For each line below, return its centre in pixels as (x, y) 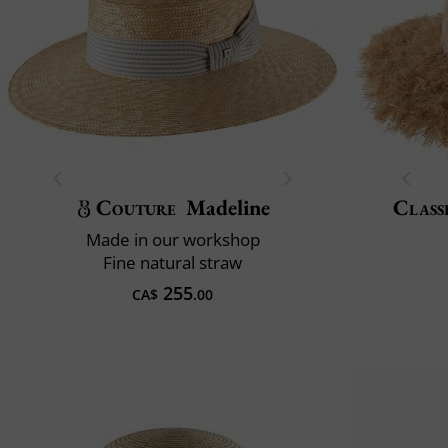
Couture (136, 207)
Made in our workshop (172, 239)
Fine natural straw (172, 262)
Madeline (227, 207)
